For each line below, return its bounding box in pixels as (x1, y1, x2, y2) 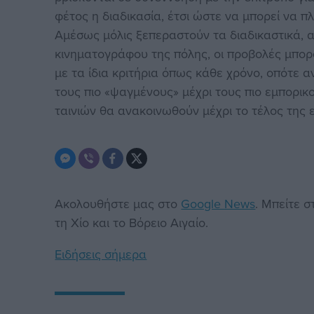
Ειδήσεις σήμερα (55, 245, 147, 263)
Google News (181, 194, 256, 212)
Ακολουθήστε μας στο (55, 194, 182, 212)
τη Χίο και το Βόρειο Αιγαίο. (55, 213, 209, 231)
